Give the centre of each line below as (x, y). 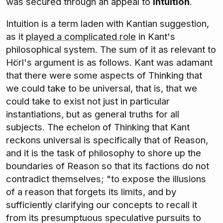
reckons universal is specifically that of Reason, (107, 140)
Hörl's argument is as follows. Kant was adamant (109, 63)
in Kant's (156, 37)
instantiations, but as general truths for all (93, 114)
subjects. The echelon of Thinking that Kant (98, 127)
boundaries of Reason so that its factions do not (108, 166)
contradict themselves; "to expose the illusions (106, 179)
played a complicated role (81, 37)
